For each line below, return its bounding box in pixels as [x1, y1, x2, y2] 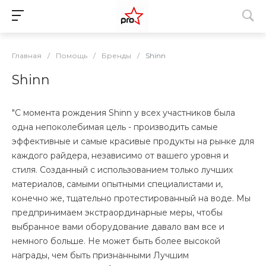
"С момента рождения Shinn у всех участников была [12, 107, 235, 118]
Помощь [56, 51, 87, 60]
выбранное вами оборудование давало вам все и [12, 221, 224, 232]
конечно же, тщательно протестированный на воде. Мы [12, 193, 251, 204]
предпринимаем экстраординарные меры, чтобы [12, 207, 223, 218]
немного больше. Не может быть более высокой [12, 236, 220, 246]
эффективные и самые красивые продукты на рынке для [12, 136, 254, 147]
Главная [12, 51, 42, 60]
